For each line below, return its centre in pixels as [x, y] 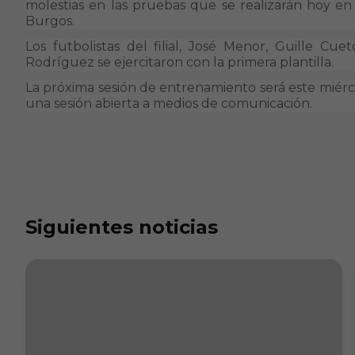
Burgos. [52, 21]
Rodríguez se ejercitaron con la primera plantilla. [179, 62]
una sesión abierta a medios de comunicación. [169, 103]
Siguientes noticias [122, 227]
